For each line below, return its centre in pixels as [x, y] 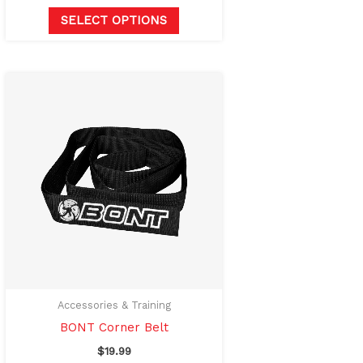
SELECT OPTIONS [114, 21]
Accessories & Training [114, 305]
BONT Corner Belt [114, 327]
